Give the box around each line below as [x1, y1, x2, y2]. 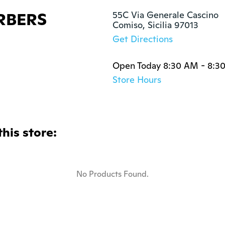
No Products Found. [76, 169, 149, 179]
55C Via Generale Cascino [113, 9, 218, 21]
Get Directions [113, 33, 173, 45]
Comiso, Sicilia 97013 [113, 19, 198, 31]
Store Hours [113, 74, 161, 85]
